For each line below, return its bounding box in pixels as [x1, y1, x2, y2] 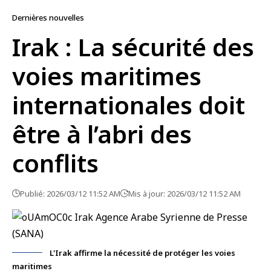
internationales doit [12, 88, 245, 122]
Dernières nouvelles [12, 12, 84, 23]
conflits [12, 146, 99, 180]
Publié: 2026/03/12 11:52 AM [20, 188, 120, 199]
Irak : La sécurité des [12, 30, 254, 64]
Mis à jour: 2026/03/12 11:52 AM [128, 188, 241, 199]
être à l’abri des [12, 117, 192, 151]
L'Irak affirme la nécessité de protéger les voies [50, 247, 235, 258]
